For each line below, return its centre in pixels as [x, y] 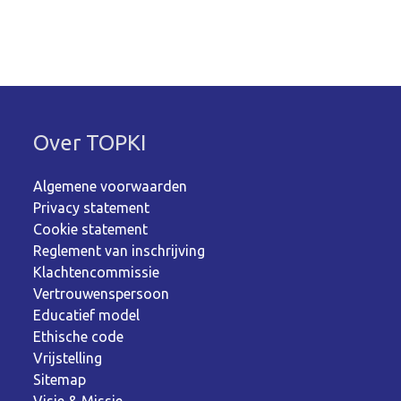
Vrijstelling [68, 358]
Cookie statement [91, 230]
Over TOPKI [90, 143]
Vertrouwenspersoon [102, 294]
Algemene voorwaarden [111, 187]
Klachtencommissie [97, 273]
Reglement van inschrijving [119, 251]
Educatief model [87, 316]
